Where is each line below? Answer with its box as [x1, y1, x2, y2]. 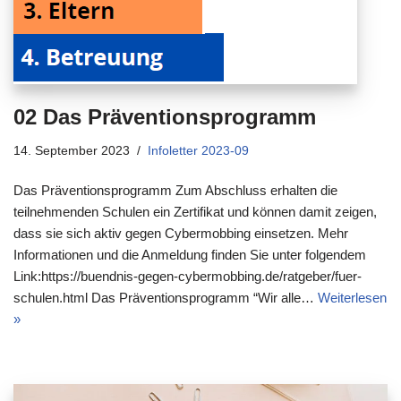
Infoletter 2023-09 [148, 143, 249, 158]
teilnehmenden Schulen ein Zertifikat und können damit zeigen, [13, 203, 377, 219]
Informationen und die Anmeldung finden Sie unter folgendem [13, 246, 366, 262]
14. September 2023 [13, 143, 130, 158]
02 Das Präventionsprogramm [13, 104, 316, 129]
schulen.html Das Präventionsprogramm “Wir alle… [13, 289, 318, 305]
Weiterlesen [318, 289, 387, 305]
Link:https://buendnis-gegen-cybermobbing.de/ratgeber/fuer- [13, 268, 362, 284]
